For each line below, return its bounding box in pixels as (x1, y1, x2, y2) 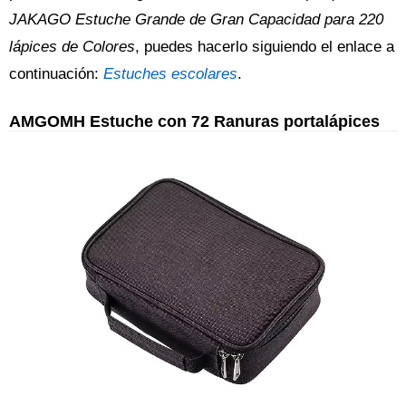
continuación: (9, 65, 103, 83)
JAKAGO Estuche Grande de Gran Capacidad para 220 (9, 11, 383, 29)
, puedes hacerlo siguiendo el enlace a (135, 38, 394, 56)
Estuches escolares (103, 65, 237, 83)
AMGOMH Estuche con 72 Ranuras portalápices (9, 111, 380, 131)
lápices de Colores (9, 38, 135, 56)
